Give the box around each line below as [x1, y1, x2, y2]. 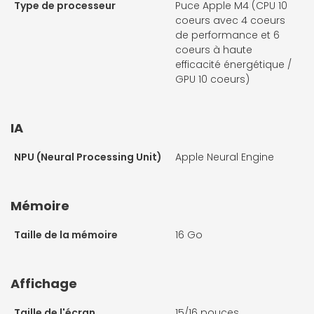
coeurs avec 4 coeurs [175, 13, 285, 28]
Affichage [11, 275, 77, 293]
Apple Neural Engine [175, 150, 274, 165]
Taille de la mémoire [14, 228, 118, 243]
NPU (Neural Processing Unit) [14, 150, 162, 165]
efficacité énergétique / [175, 57, 292, 72]
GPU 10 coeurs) [175, 72, 250, 87]
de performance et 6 [175, 28, 280, 43]
